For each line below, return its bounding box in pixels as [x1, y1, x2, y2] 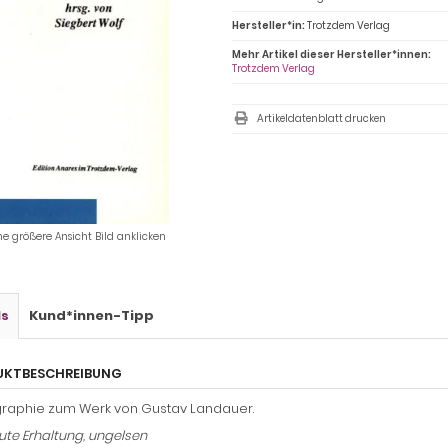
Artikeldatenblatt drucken [257, 111, 387, 127]
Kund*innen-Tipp [29, 306, 154, 326]
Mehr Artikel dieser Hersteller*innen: [232, 47, 432, 63]
